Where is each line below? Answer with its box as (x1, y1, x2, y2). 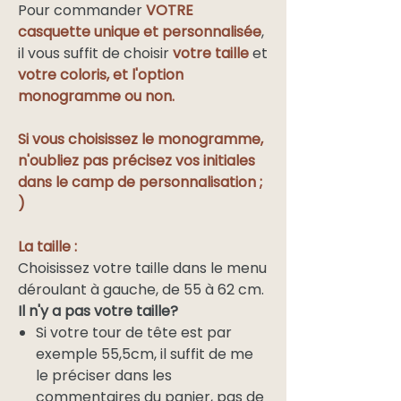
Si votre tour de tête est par (36, 322, 232, 344)
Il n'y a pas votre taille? (18, 301, 178, 322)
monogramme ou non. (18, 86, 175, 107)
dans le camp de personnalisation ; (18, 172, 262, 193)
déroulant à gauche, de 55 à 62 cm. (18, 279, 264, 301)
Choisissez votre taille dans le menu (18, 258, 267, 279)
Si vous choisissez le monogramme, (18, 129, 263, 150)
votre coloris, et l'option (18, 64, 183, 86)
